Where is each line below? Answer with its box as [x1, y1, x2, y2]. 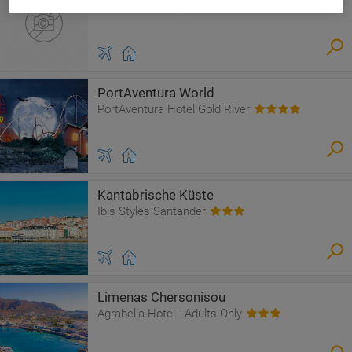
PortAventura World [97, 85, 214, 101]
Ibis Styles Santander [97, 204, 206, 218]
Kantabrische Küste [97, 187, 214, 203]
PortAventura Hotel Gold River [97, 102, 250, 116]
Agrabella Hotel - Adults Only [97, 306, 242, 321]
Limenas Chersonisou [97, 289, 225, 305]
